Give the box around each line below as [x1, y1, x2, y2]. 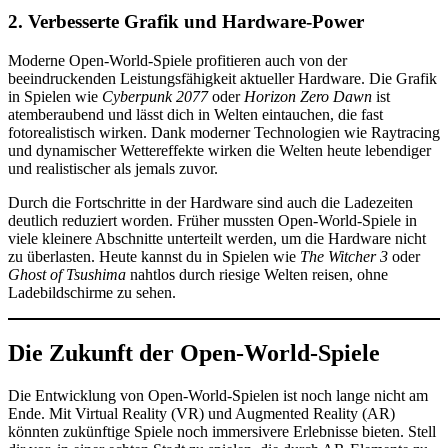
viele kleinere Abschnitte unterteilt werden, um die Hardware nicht [8, 230, 426, 248]
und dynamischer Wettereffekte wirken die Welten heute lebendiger [8, 142, 431, 160]
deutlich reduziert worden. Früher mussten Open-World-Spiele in [8, 212, 417, 230]
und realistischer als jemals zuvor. [8, 160, 218, 178]
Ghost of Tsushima [8, 266, 126, 284]
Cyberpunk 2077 [102, 88, 208, 106]
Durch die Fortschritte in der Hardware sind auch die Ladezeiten [8, 194, 413, 212]
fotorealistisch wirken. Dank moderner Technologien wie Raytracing [8, 124, 440, 142]
